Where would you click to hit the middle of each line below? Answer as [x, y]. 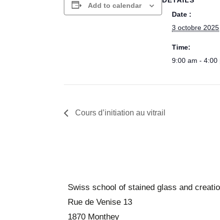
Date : [182, 14]
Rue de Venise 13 [100, 202]
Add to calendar [115, 5]
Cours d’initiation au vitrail [120, 113]
